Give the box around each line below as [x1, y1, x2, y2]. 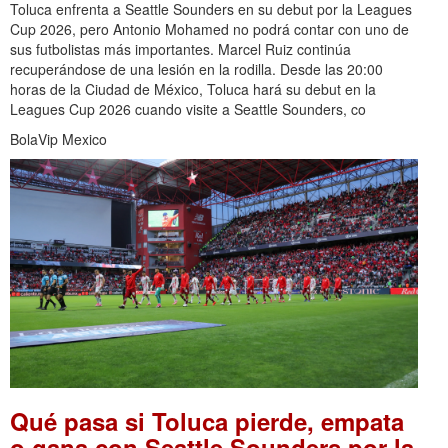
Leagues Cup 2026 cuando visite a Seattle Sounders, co [10, 98, 366, 119]
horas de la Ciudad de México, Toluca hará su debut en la [10, 78, 376, 99]
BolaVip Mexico [10, 128, 107, 149]
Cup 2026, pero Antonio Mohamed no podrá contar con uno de [10, 18, 409, 39]
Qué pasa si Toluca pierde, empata [10, 404, 404, 439]
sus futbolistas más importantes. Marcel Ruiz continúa [10, 38, 351, 59]
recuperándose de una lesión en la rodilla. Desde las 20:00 [10, 58, 383, 79]
